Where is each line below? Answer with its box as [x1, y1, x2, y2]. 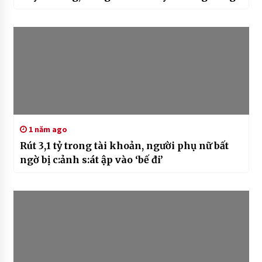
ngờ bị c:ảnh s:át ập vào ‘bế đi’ [19, 153, 163, 166]
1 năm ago [26, 123, 67, 135]
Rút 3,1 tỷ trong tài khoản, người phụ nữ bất [19, 139, 229, 151]
